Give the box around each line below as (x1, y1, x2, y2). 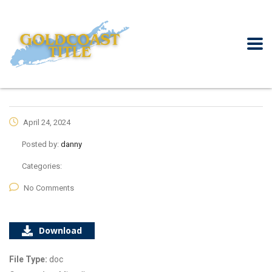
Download (39, 224, 82, 236)
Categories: (22, 161, 62, 171)
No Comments (24, 183, 74, 192)
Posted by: (22, 139, 61, 149)
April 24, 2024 (21, 117, 70, 127)
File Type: (9, 254, 49, 264)
